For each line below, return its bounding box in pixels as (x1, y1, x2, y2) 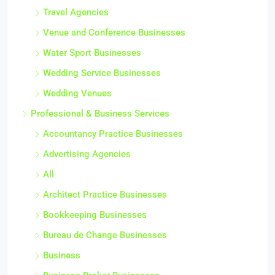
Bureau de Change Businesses (43, 230, 167, 241)
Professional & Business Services (31, 108, 169, 119)
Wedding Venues (43, 88, 112, 99)
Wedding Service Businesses (43, 68, 161, 79)
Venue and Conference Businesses (43, 27, 185, 38)
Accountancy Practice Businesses (43, 128, 183, 139)
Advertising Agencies (43, 149, 131, 160)
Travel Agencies (43, 7, 109, 18)
